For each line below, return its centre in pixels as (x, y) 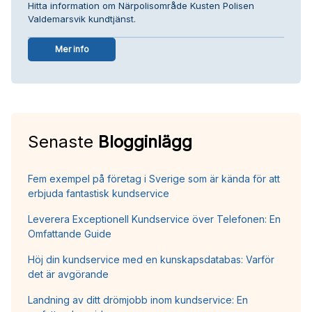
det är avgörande (68, 274)
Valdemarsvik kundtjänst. (82, 18)
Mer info (72, 49)
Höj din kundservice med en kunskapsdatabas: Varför (151, 259)
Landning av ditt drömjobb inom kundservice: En (138, 299)
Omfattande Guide (70, 233)
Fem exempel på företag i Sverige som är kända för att (154, 178)
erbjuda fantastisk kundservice (99, 193)
